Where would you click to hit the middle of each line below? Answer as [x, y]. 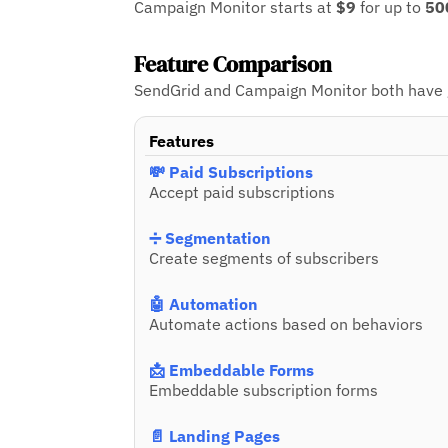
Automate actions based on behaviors [286, 324]
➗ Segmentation [210, 238]
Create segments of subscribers [264, 258]
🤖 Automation [204, 304]
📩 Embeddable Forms [232, 370]
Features [182, 141]
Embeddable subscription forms [264, 390]
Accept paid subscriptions [242, 192]
